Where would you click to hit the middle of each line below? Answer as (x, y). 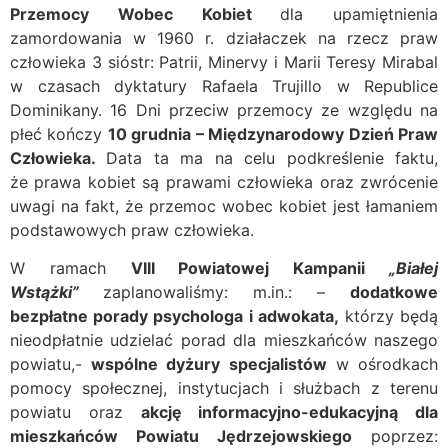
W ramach (70, 267)
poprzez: (395, 435)
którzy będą (388, 315)
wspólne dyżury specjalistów (209, 363)
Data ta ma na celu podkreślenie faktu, (272, 157)
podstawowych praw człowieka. (132, 229)
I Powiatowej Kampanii (258, 267)
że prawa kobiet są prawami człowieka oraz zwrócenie (224, 181)
